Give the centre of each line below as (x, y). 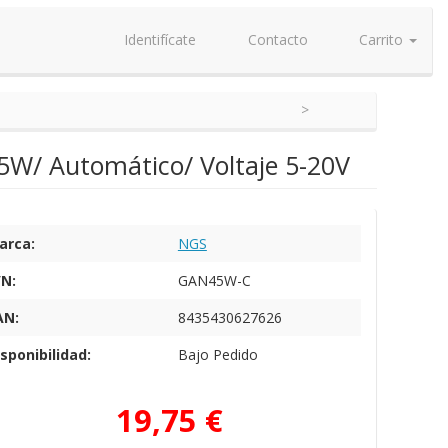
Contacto (275, 39)
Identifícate (158, 39)
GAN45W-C (214, 280)
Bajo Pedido (217, 354)
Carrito (381, 39)
